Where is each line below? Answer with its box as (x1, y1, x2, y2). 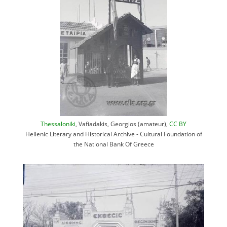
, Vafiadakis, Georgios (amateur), (75, 120, 169, 128)
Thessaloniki (41, 120, 75, 128)
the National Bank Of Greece (73, 140, 154, 148)
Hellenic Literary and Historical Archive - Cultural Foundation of (25, 130, 202, 138)
